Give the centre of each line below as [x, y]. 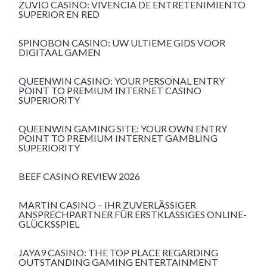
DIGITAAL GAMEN [60, 52]
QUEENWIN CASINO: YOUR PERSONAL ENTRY [122, 81]
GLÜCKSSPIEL [49, 224]
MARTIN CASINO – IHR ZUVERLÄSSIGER [107, 205]
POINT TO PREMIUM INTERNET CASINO [110, 91]
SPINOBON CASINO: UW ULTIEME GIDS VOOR [122, 43]
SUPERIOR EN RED [59, 14]
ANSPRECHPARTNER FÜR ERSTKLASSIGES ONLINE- [133, 215]
